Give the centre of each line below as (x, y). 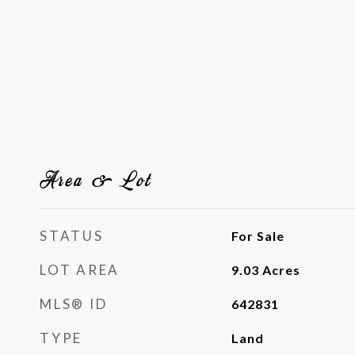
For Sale (258, 236)
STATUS (72, 236)
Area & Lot (96, 179)
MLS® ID (74, 304)
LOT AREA (80, 270)
